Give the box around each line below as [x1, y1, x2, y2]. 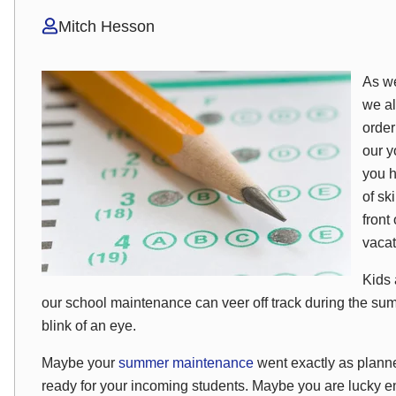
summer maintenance [118, 355, 254, 370]
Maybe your [42, 355, 118, 370]
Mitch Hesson [58, 18, 155, 35]
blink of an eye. [42, 318, 140, 333]
